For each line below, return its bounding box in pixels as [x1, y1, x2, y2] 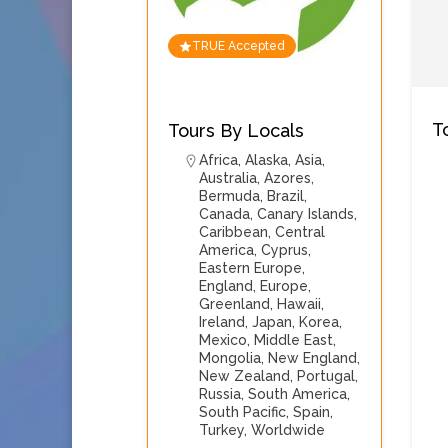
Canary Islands [257, 206, 354, 222]
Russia [199, 386, 241, 402]
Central [275, 224, 325, 240]
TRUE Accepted [192, 39, 285, 53]
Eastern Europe [199, 260, 302, 276]
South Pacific [199, 404, 286, 420]
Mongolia [199, 350, 261, 366]
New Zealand [199, 368, 290, 384]
